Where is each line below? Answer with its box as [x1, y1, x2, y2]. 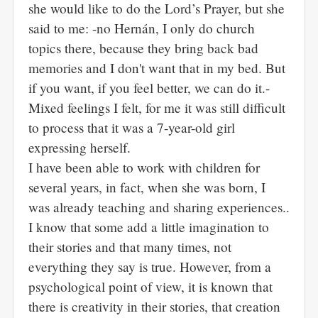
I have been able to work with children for [28, 158, 260, 176]
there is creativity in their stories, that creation [28, 297, 280, 315]
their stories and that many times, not [28, 238, 231, 256]
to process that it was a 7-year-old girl [28, 119, 235, 136]
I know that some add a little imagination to [28, 218, 269, 236]
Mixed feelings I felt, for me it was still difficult [28, 99, 285, 116]
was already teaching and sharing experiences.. [28, 198, 290, 216]
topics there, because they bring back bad [28, 39, 258, 57]
